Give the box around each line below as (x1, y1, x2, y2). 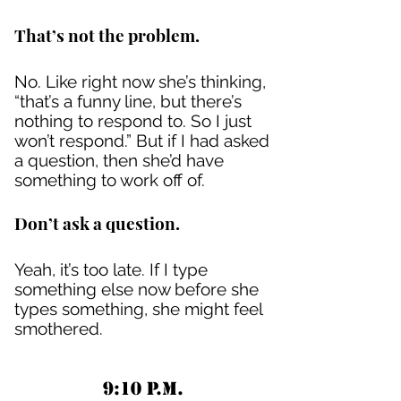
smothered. (14, 319, 103, 338)
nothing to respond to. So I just (14, 111, 252, 131)
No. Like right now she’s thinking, (14, 72, 266, 91)
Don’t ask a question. (14, 211, 180, 235)
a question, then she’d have (14, 150, 224, 170)
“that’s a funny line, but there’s (14, 91, 242, 111)
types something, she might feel (14, 299, 262, 319)
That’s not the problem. (14, 23, 200, 47)
